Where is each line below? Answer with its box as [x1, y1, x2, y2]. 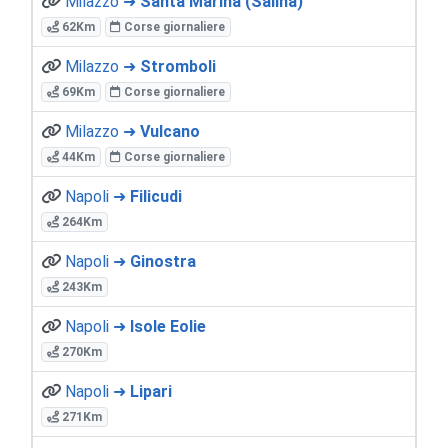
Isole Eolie [130, 316, 206, 336]
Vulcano [140, 121, 200, 141]
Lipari [130, 381, 172, 401]
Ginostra [130, 251, 196, 271]
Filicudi [130, 186, 182, 206]
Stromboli [140, 56, 216, 76]
